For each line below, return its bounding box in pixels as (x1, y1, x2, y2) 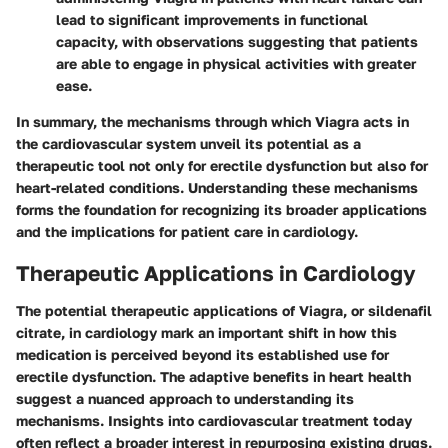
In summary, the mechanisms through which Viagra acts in (16, 112, 409, 130)
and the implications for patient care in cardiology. (16, 222, 358, 240)
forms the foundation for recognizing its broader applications (16, 200, 427, 218)
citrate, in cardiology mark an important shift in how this (16, 324, 397, 342)
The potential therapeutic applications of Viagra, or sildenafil (16, 302, 432, 320)
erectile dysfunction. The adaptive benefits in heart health (16, 368, 411, 386)
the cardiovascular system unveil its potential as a (16, 134, 361, 152)
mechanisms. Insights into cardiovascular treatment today (16, 412, 412, 430)
